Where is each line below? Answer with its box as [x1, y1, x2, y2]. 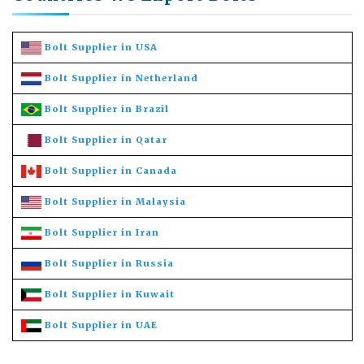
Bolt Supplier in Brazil [45, 102, 169, 115]
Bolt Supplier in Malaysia [45, 195, 186, 207]
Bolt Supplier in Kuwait [45, 288, 175, 300]
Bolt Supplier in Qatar [45, 133, 167, 145]
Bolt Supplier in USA [45, 41, 158, 53]
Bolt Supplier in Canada [45, 164, 177, 176]
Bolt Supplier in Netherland [45, 71, 198, 84]
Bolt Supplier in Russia [45, 257, 174, 269]
